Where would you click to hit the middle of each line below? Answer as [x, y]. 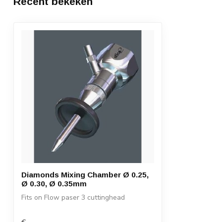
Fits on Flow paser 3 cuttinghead [73, 198]
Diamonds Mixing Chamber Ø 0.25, [85, 175]
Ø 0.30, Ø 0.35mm [54, 184]
